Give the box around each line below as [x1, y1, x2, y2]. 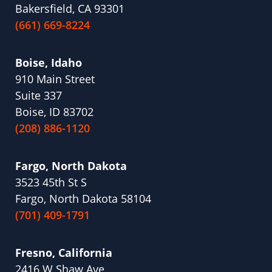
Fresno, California [15, 245, 112, 260]
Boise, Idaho [15, 55, 82, 70]
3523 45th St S [15, 175, 87, 190]
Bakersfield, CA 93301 [15, 1, 124, 16]
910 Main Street [15, 72, 95, 87]
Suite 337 [15, 88, 62, 103]
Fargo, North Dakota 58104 [15, 191, 151, 206]
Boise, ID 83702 [15, 104, 93, 120]
